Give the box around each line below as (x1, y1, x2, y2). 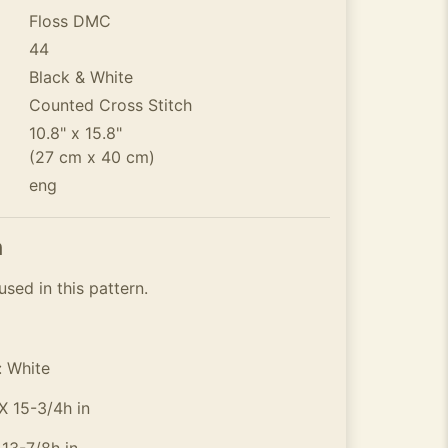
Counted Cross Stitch (28, 95, 192, 115)
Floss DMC (28, 11, 111, 31)
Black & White (28, 67, 133, 87)
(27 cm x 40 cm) (28, 147, 155, 167)
